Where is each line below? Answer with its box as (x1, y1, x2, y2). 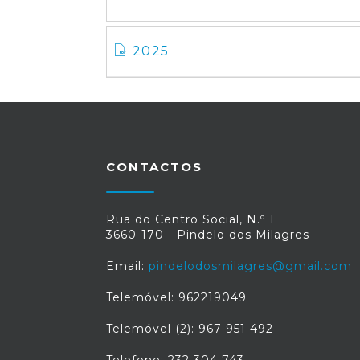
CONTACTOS (106, 159, 202, 174)
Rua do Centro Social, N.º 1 (106, 212, 275, 227)
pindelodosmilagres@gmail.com (149, 259, 352, 273)
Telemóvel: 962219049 (106, 290, 247, 305)
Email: (106, 259, 149, 273)
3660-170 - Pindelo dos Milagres (106, 227, 309, 242)
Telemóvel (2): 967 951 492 (106, 321, 273, 336)
